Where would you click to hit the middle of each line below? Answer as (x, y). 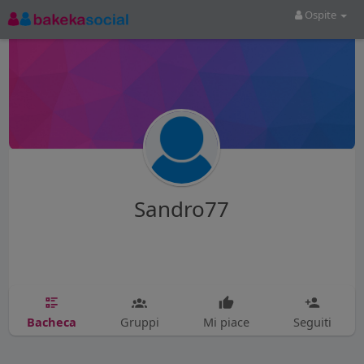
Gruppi (139, 321)
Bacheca (51, 321)
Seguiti (312, 321)
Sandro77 (182, 208)
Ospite (321, 15)
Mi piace (226, 321)
